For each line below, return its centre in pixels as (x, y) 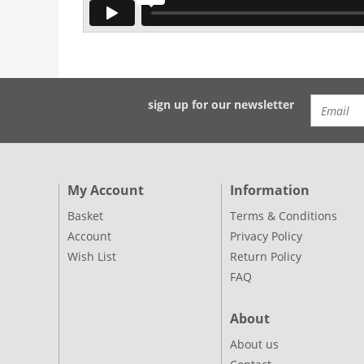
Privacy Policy (266, 236)
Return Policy (266, 256)
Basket (85, 216)
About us (254, 344)
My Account (106, 190)
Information (270, 190)
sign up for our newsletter (221, 104)
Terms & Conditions (284, 216)
